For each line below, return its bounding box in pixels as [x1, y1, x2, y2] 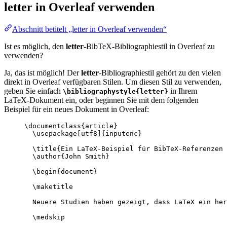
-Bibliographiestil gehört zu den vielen [99, 68, 221, 78]
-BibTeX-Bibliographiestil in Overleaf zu [84, 42, 215, 51]
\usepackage [32, 130, 77, 138]
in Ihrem [168, 87, 197, 96]
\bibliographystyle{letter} [63, 88, 168, 96]
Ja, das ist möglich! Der [4, 68, 81, 78]
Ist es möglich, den [4, 42, 66, 51]
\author [32, 153, 61, 161]
